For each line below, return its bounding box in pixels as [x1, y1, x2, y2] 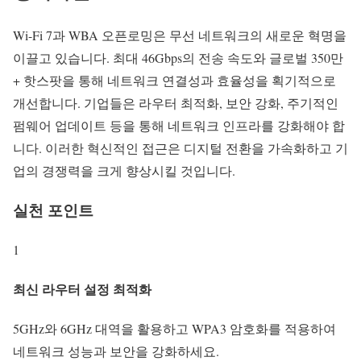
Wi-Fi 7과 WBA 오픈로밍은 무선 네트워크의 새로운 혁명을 [13, 27, 346, 44]
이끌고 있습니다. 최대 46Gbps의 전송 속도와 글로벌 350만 [13, 49, 343, 67]
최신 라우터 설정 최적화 [13, 280, 151, 299]
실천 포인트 [13, 199, 93, 222]
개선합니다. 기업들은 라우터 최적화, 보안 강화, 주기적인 [13, 94, 338, 112]
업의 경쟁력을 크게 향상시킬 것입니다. [13, 162, 235, 180]
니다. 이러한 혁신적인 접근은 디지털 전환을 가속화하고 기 [13, 139, 348, 157]
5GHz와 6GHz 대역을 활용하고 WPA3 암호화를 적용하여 [13, 320, 336, 338]
